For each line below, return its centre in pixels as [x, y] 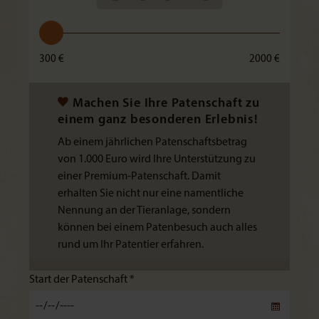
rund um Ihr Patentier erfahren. [131, 245]
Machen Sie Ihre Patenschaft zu [166, 104]
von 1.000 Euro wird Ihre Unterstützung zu [157, 159]
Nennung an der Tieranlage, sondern [144, 211]
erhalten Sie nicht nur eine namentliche [151, 194]
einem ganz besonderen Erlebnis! [158, 120]
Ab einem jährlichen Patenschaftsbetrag [152, 142]
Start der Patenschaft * [82, 280]
